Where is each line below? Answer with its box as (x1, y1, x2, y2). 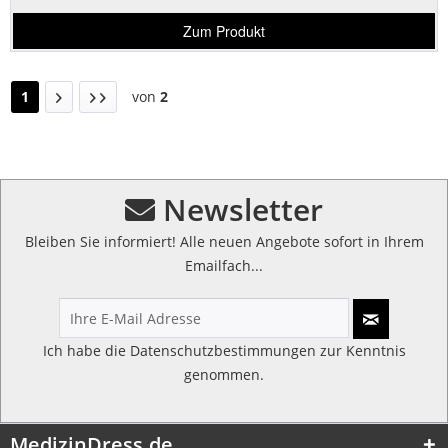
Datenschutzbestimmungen (129, 340, 316, 360)
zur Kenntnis (315, 340, 406, 360)
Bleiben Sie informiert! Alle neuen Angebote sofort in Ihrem (24, 231, 424, 251)
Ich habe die (42, 340, 130, 360)
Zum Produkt (183, 21, 266, 42)
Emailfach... (185, 255, 263, 275)
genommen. (184, 364, 264, 384)
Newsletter (155, 188, 323, 230)
